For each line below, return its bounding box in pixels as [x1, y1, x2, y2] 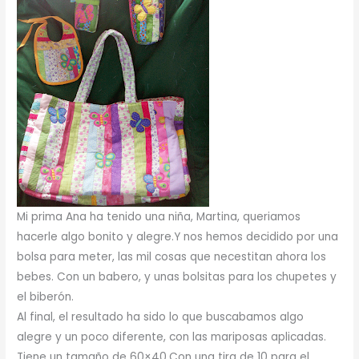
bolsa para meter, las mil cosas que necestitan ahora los [17, 249, 327, 265]
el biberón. [17, 289, 75, 305]
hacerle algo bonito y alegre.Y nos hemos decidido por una [17, 229, 339, 245]
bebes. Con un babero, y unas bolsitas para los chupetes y [17, 269, 337, 285]
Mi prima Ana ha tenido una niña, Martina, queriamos [17, 209, 301, 225]
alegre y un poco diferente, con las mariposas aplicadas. [17, 329, 327, 345]
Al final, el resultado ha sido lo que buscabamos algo [17, 309, 305, 325]
